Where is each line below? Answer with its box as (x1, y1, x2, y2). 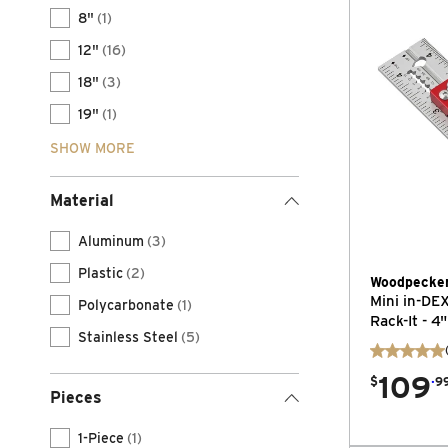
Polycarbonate (78, 297, 174, 313)
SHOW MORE (50, 140, 135, 156)
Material (50, 191, 114, 210)
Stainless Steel (78, 329, 178, 345)
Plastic (78, 265, 123, 281)
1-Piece (78, 430, 124, 446)
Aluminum (78, 233, 144, 249)
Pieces (50, 388, 102, 407)
